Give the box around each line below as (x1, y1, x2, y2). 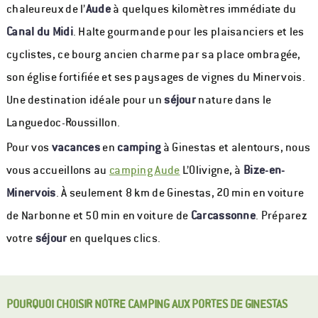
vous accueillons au (6, 163, 109, 178)
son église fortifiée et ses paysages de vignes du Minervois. (6, 69, 305, 84)
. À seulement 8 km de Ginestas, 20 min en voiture (55, 185, 305, 201)
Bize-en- (243, 163, 285, 178)
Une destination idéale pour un (6, 92, 165, 107)
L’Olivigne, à (180, 163, 244, 178)
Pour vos (6, 140, 52, 155)
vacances (51, 140, 101, 155)
